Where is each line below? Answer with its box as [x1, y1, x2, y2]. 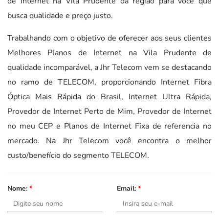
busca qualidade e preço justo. [7, 10, 113, 21]
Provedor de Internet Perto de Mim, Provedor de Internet [7, 106, 212, 117]
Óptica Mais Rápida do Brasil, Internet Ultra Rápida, [7, 91, 212, 102]
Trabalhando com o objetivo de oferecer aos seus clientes [7, 32, 212, 44]
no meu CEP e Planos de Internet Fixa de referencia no [7, 120, 212, 131]
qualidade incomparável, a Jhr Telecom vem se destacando [7, 62, 212, 73]
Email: [117, 183, 138, 193]
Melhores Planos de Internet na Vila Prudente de [7, 47, 212, 58]
